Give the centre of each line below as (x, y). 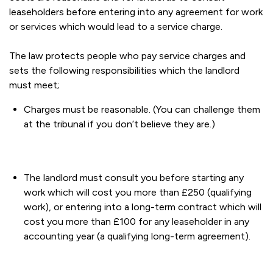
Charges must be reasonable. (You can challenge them (142, 109)
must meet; (34, 85)
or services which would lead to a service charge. (116, 27)
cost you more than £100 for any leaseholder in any (136, 222)
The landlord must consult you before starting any (134, 178)
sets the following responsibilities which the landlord (124, 70)
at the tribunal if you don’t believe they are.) (119, 124)
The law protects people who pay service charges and (127, 56)
